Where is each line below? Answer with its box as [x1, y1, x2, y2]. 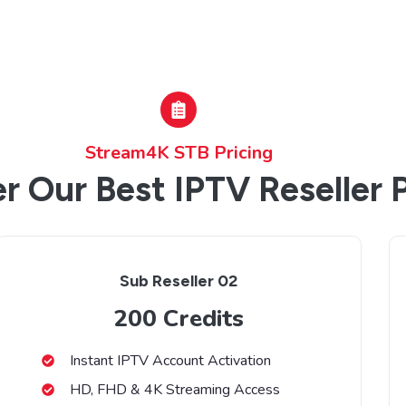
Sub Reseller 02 [119, 270, 237, 291]
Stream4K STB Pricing [84, 140, 273, 165]
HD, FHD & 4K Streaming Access [69, 379, 280, 400]
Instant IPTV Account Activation [69, 350, 271, 371]
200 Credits [112, 302, 244, 334]
